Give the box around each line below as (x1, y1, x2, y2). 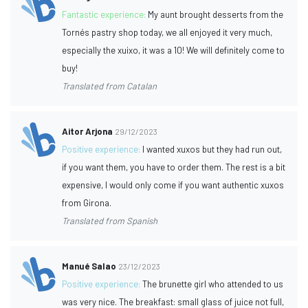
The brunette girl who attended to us (142, 278, 284, 289)
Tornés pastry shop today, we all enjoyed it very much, (62, 26, 273, 38)
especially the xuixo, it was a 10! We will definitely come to (62, 44, 285, 56)
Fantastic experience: (62, 8, 148, 20)
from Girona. (62, 197, 112, 208)
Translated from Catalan (62, 80, 157, 91)
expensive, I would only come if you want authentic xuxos (62, 179, 285, 190)
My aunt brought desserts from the (148, 8, 284, 20)
